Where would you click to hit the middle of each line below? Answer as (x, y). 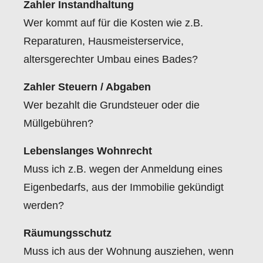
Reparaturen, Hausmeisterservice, (104, 41)
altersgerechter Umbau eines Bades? (111, 59)
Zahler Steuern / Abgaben (87, 87)
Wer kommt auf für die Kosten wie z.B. (113, 23)
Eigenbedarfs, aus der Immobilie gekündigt (124, 187)
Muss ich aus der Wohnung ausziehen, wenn (129, 251)
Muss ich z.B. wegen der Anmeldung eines (123, 169)
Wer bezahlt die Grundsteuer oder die (112, 105)
